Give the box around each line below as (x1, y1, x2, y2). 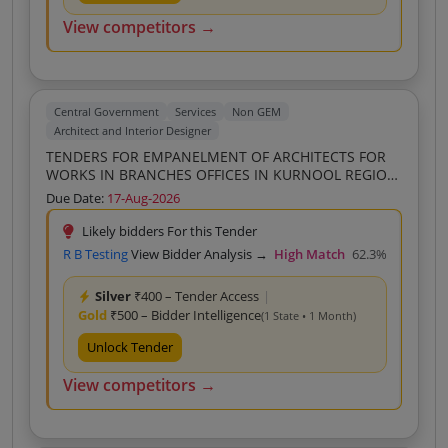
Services (175, 104, 216, 119)
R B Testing (63, 245, 128, 263)
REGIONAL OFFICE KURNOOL (169, 183, 237, 202)
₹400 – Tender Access (131, 287, 259, 305)
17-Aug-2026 (107, 189, 180, 207)
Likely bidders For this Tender (82, 222, 257, 240)
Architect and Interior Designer (54, 123, 211, 138)
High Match (274, 245, 348, 263)
